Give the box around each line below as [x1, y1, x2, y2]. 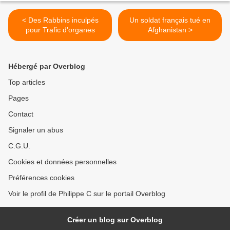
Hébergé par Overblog [8, 62, 85, 71]
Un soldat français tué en [129, 16, 210, 25]
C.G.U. [8, 142, 30, 150]
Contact [8, 110, 33, 119]
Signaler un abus [8, 126, 63, 135]
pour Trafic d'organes [25, 26, 95, 34]
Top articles [8, 78, 45, 87]
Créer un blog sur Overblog [67, 216, 163, 224]
